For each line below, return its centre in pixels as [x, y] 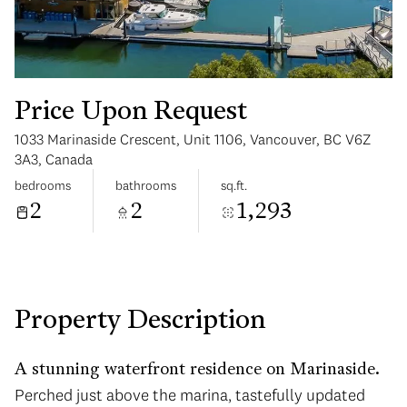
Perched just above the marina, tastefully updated [190, 395]
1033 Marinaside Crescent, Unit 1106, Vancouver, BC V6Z [193, 139]
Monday [113, 147]
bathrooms [146, 185]
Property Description [140, 322]
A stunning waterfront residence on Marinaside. [197, 370]
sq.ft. [234, 185]
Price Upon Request [131, 113]
